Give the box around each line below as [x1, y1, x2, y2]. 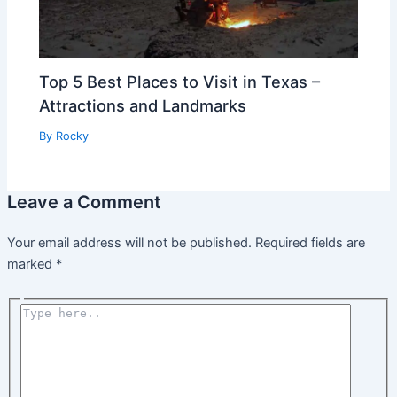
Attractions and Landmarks [39, 96, 247, 116]
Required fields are [254, 235, 365, 252]
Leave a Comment [6, 191, 161, 214]
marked [6, 256, 56, 273]
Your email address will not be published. [6, 235, 252, 252]
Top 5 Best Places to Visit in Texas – [39, 72, 321, 92]
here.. [19, 322, 52, 337]
